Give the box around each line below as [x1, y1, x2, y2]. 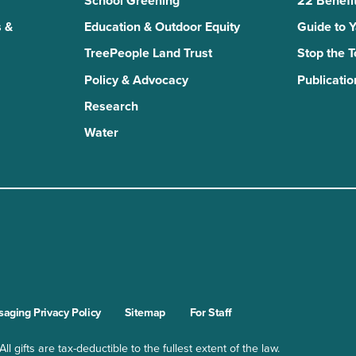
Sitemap [124, 305, 165, 319]
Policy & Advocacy [83, 72, 188, 88]
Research [83, 99, 138, 115]
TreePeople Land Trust [83, 45, 212, 62]
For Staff [189, 305, 232, 319]
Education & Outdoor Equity [83, 19, 240, 36]
